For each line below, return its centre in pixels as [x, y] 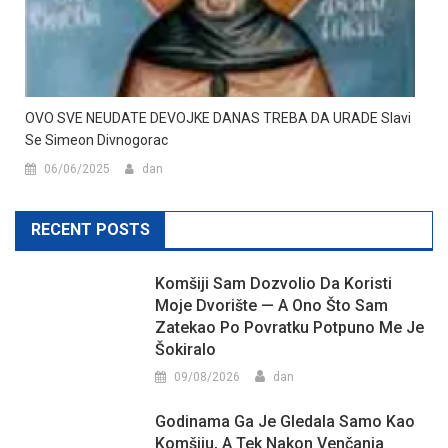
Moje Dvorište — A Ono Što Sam [272, 305]
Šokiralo [186, 349]
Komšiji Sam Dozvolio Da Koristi [274, 283]
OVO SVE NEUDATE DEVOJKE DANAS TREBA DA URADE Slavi [218, 117]
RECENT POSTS [90, 229]
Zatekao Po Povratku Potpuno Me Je [290, 327]
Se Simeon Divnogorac [96, 139]
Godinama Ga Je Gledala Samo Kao [285, 421]
